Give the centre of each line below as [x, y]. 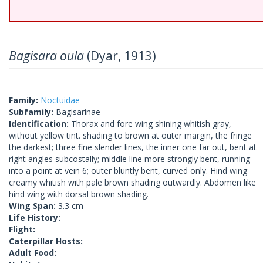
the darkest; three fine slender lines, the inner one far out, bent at [133, 147]
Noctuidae [60, 100]
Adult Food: [33, 253]
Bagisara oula [48, 56]
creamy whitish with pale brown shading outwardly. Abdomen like [132, 182]
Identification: [40, 124]
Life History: [35, 218]
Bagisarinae [78, 112]
